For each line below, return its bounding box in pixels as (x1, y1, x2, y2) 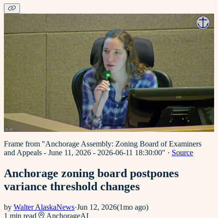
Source (172, 148, 193, 157)
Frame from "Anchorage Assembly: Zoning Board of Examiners (4, 139, 201, 148)
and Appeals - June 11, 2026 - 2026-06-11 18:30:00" (4, 148, 165, 157)
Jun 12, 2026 (77, 202, 117, 211)
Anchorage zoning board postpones (4, 166, 179, 180)
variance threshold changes (4, 180, 140, 193)
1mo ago (119, 202, 146, 211)
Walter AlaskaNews (14, 202, 74, 211)
